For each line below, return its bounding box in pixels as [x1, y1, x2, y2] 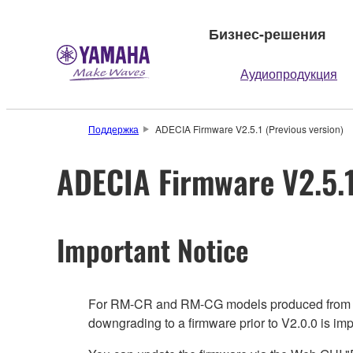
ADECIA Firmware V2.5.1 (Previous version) [154, 122, 344, 136]
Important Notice [57, 228, 249, 270]
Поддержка [88, 122, 139, 136]
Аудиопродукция [240, 65, 337, 83]
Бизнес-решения [209, 23, 326, 44]
